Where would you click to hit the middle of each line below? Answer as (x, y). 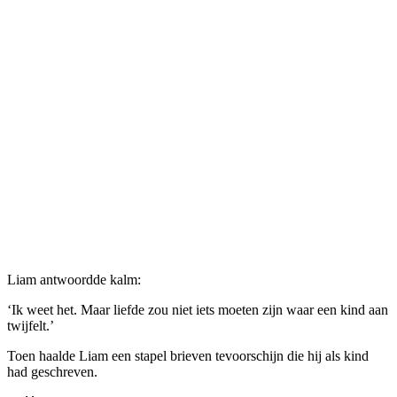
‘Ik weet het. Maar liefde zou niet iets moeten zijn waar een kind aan (198, 309)
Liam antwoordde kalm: (74, 279)
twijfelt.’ (31, 325)
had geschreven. (52, 371)
